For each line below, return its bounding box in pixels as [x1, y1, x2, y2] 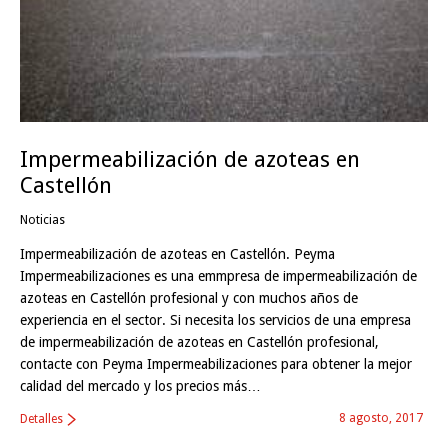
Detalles [20, 412, 63, 427]
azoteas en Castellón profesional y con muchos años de [20, 290, 358, 307]
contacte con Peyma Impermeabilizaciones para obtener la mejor [20, 356, 412, 373]
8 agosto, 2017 [339, 411, 423, 426]
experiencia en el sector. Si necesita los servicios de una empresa [20, 312, 411, 329]
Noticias [20, 213, 65, 228]
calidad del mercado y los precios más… [20, 378, 261, 395]
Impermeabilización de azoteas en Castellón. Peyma [20, 246, 335, 263]
